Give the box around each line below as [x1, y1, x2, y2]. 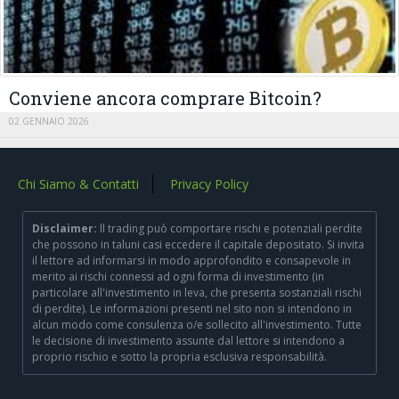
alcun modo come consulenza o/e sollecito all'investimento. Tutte [32, 316, 362, 332]
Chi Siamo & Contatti [18, 175, 139, 192]
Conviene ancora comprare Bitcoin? [9, 85, 322, 110]
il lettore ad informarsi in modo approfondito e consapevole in [32, 252, 351, 268]
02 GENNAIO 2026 [9, 114, 89, 127]
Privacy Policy [170, 175, 248, 192]
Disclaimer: [32, 220, 97, 236]
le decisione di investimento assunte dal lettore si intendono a [32, 332, 345, 348]
